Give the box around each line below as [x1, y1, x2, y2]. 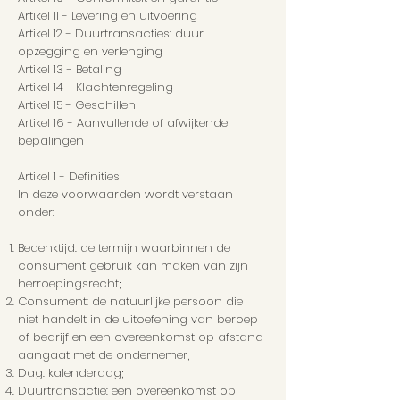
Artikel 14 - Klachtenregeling [18, 79, 173, 96]
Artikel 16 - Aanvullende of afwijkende [18, 114, 228, 132]
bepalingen [18, 132, 84, 150]
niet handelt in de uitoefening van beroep [18, 311, 258, 329]
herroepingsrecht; [18, 275, 121, 293]
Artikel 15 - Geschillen [18, 96, 136, 114]
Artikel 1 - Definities [18, 168, 120, 186]
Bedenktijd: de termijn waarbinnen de [18, 239, 230, 257]
